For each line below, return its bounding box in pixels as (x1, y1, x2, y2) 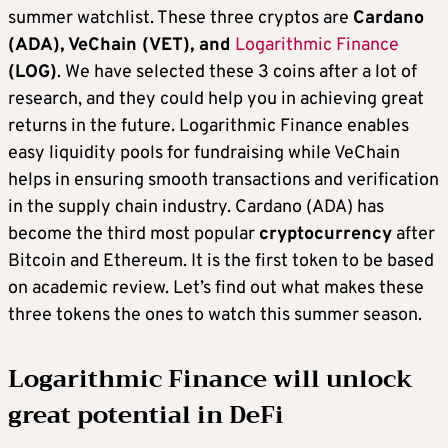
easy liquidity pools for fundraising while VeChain (8, 141, 400, 165)
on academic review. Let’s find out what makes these (8, 276, 424, 300)
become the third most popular (8, 222, 259, 246)
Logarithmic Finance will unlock (8, 357, 413, 400)
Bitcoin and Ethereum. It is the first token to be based (8, 249, 434, 273)
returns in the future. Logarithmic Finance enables (8, 114, 409, 138)
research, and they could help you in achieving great (8, 87, 424, 111)
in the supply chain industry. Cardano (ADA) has (8, 195, 384, 219)
